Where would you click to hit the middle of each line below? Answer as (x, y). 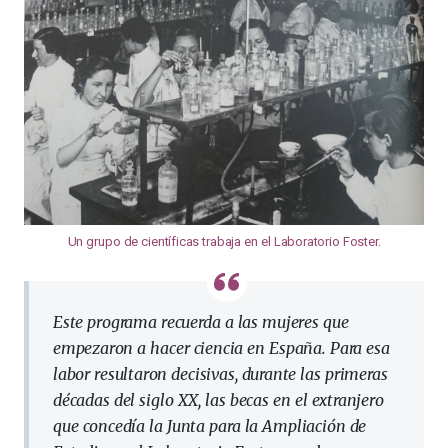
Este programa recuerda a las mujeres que (201, 322)
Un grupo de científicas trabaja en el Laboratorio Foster (222, 241)
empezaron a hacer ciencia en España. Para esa (221, 348)
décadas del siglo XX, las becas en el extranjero (218, 400)
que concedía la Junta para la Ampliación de (210, 426)
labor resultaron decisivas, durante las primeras (220, 374)
